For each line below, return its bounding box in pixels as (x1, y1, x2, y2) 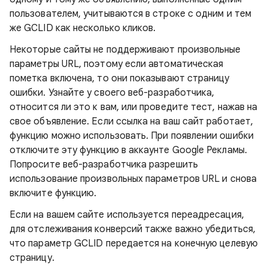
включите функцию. (10, 187, 97, 199)
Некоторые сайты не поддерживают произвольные (10, 44, 241, 56)
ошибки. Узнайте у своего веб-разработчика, (10, 87, 215, 99)
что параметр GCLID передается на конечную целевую (10, 237, 258, 249)
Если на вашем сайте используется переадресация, (10, 209, 244, 221)
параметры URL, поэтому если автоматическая (10, 58, 224, 70)
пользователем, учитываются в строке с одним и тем (10, 8, 251, 20)
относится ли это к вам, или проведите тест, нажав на (10, 101, 258, 113)
